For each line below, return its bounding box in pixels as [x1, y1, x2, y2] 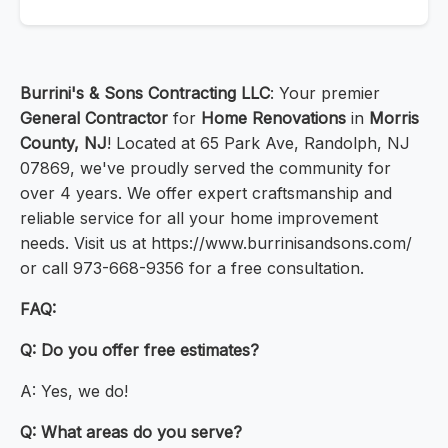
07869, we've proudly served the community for [20, 158, 391, 179]
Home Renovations [201, 108, 346, 129]
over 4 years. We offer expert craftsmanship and [20, 183, 392, 204]
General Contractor [20, 108, 168, 129]
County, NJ [20, 133, 107, 154]
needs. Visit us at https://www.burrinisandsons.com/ [20, 233, 412, 254]
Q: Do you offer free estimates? [20, 340, 259, 361]
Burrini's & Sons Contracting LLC [20, 83, 270, 104]
